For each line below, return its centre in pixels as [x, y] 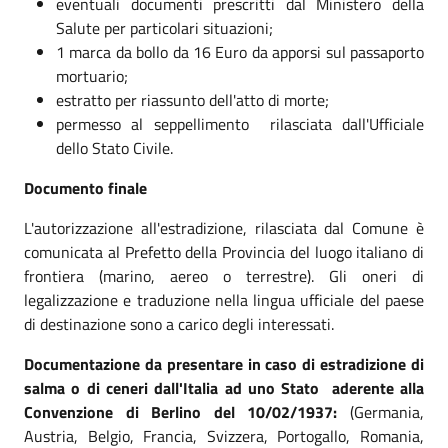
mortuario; [94, 75]
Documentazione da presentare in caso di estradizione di [224, 363]
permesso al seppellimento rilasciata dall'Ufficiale [240, 123]
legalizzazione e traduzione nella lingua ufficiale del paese [224, 299]
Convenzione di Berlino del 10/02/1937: [181, 411]
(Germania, [381, 411]
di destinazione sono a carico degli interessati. [179, 323]
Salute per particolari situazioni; [166, 27]
